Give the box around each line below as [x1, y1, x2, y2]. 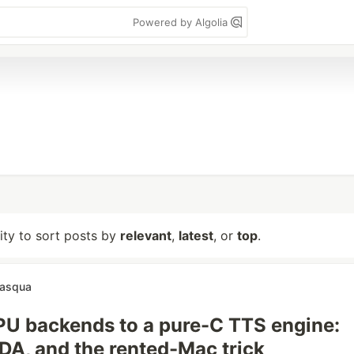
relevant [120, 228, 171, 243]
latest [179, 228, 213, 243]
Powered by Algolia [133, 16, 231, 28]
